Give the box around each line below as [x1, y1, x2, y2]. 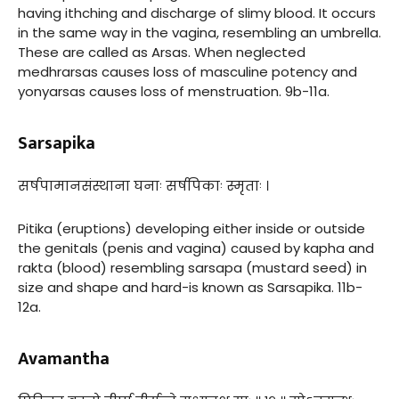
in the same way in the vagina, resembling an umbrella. [18, 22, 381, 42]
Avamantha [18, 343, 110, 374]
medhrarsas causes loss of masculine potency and [18, 61, 357, 81]
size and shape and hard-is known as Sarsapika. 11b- [18, 277, 362, 297]
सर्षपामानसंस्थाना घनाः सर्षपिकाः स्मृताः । [18, 175, 269, 195]
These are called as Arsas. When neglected [18, 42, 305, 61]
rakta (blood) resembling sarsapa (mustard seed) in [18, 257, 367, 277]
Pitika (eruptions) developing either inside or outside [18, 218, 365, 238]
